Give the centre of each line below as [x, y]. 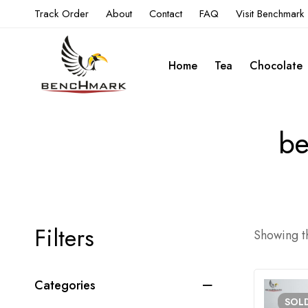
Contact [166, 14]
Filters [64, 238]
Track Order [62, 14]
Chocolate [276, 65]
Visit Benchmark [270, 14]
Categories [65, 285]
